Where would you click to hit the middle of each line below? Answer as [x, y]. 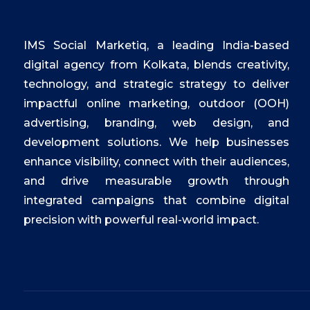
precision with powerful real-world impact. [142, 220]
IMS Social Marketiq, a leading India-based [157, 45]
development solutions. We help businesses [157, 142]
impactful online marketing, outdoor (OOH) [157, 103]
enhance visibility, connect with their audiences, [157, 162]
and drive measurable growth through [157, 181]
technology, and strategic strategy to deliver [157, 84]
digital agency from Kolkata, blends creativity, [157, 65]
